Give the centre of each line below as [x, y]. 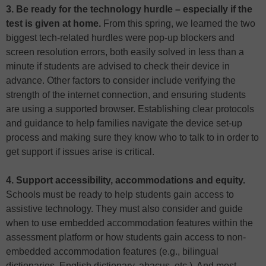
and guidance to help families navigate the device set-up [124, 123]
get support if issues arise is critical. [80, 152]
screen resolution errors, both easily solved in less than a [125, 52]
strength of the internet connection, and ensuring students [126, 95]
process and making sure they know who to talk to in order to [132, 138]
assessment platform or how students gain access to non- [126, 237]
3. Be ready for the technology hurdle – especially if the [129, 9]
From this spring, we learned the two [178, 24]
